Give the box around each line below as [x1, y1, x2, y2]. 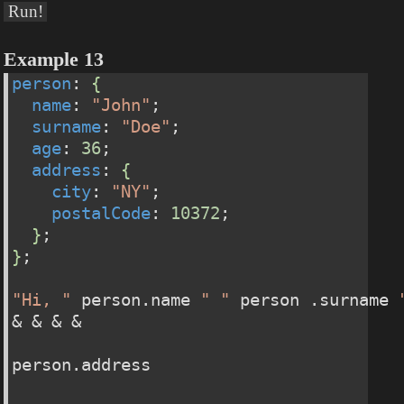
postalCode [51, 204, 151, 224]
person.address [12, 355, 151, 375]
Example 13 [4, 49, 105, 71]
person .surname [230, 290, 399, 310]
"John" [91, 96, 151, 115]
